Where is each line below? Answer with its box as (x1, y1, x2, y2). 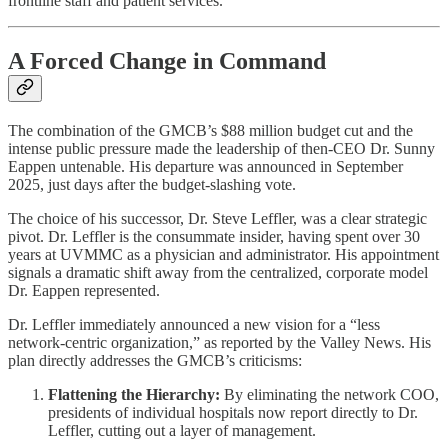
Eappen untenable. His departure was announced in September (8, 157, 403, 175)
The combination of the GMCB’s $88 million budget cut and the (8, 121, 413, 139)
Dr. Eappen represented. (8, 281, 160, 299)
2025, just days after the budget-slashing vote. (8, 175, 296, 193)
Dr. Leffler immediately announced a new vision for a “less (8, 315, 380, 333)
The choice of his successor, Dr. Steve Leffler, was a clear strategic (8, 209, 427, 227)
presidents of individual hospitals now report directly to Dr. (48, 403, 418, 421)
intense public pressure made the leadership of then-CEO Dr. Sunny (8, 139, 435, 157)
